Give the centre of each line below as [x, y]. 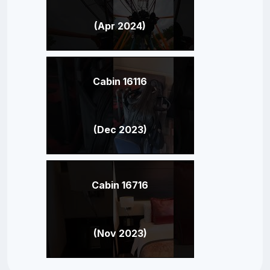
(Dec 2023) [120, 129]
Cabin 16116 [120, 81]
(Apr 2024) [120, 26]
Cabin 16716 [120, 185]
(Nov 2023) [120, 233]
